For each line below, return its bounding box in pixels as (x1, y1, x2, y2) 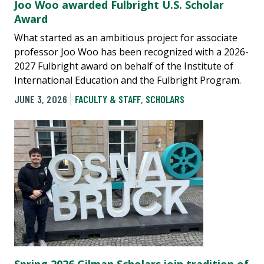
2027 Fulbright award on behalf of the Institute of (14, 59, 233, 72)
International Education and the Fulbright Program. (14, 73, 241, 87)
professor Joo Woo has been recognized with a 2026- (14, 45, 249, 58)
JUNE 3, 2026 (14, 93, 67, 106)
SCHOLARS (145, 93, 184, 106)
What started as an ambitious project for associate (14, 31, 237, 44)
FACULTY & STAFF (74, 93, 141, 106)
